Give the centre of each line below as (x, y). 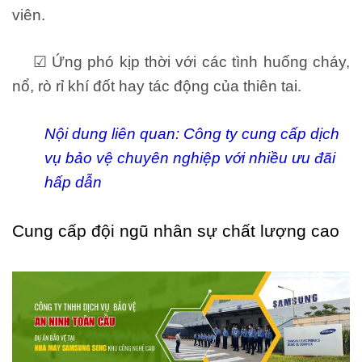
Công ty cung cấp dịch (261, 133)
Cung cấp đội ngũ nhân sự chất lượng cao (176, 230)
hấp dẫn (73, 182)
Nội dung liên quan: (114, 133)
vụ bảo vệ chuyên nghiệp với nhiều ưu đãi (190, 158)
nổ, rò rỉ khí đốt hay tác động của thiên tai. (157, 86)
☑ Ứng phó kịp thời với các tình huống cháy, (181, 62)
